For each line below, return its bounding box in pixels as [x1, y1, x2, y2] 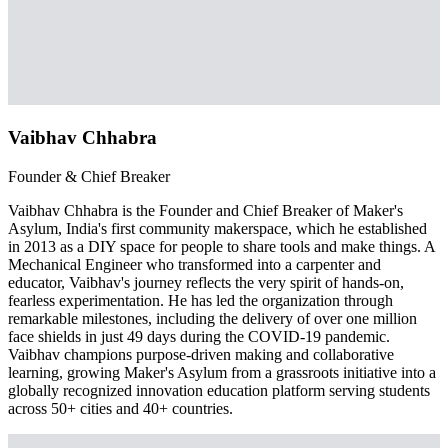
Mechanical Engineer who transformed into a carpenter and [8, 256, 381, 274]
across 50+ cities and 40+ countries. [8, 400, 233, 418]
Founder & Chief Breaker [8, 168, 170, 186]
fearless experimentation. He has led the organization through [8, 292, 393, 310]
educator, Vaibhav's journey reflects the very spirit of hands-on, [8, 274, 404, 292]
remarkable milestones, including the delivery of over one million [8, 310, 417, 328]
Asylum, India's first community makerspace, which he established [8, 220, 427, 238]
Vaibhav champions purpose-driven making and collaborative [8, 346, 394, 364]
